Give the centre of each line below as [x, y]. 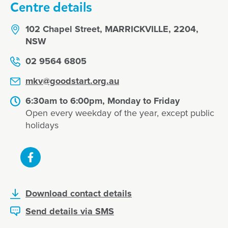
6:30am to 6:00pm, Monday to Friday [103, 102]
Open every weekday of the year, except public [120, 114]
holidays [42, 126]
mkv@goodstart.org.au [72, 82]
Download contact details [79, 194]
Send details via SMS [70, 212]
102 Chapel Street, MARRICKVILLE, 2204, [112, 30]
